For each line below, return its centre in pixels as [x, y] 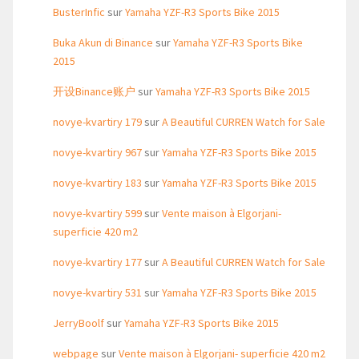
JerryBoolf [79, 323]
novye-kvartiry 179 [97, 122]
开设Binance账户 [94, 91]
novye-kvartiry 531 [97, 292]
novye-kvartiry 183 [97, 183]
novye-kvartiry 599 [97, 213]
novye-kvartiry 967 [97, 152]
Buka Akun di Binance [103, 42]
